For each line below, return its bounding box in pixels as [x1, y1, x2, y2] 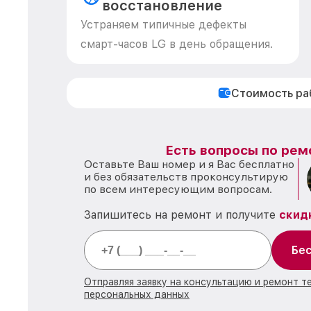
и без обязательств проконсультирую [84, 170, 288, 183]
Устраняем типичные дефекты [81, 18, 246, 31]
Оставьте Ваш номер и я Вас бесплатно [84, 158, 294, 171]
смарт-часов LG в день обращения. [81, 37, 273, 51]
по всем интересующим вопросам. [84, 183, 272, 196]
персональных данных [84, 289, 190, 300]
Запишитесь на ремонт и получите [84, 208, 279, 221]
